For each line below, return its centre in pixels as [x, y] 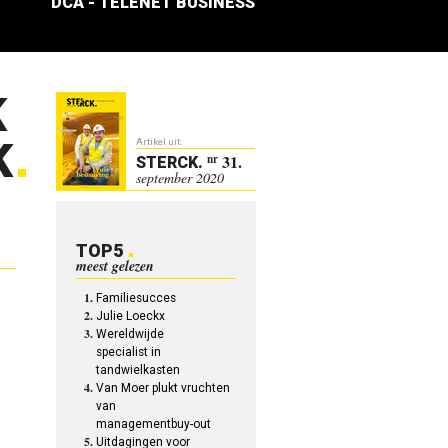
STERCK [167, 162]
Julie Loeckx [131, 316]
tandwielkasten [138, 370]
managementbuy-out [154, 424]
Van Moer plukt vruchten [163, 388]
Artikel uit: [159, 141]
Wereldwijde [130, 334]
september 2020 [180, 177]
